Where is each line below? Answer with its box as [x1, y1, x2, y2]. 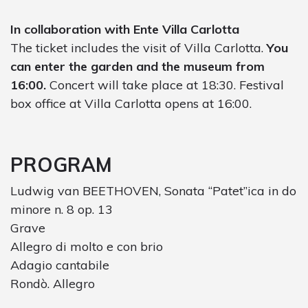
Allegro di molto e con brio [10, 238, 163, 254]
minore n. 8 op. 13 [10, 201, 113, 217]
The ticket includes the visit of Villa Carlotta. [10, 39, 267, 56]
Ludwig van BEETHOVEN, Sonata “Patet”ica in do [10, 182, 296, 199]
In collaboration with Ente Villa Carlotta [10, 21, 239, 37]
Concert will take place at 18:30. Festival [46, 76, 284, 93]
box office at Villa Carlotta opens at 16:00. [10, 95, 252, 111]
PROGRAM [10, 152, 112, 177]
